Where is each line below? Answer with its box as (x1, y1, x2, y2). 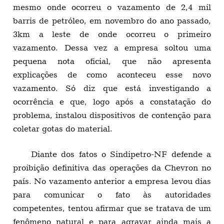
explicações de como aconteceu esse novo (13, 69, 211, 80)
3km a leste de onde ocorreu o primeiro (13, 29, 211, 39)
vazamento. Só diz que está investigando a (13, 83, 211, 93)
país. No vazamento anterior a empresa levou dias (13, 176, 211, 186)
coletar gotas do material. (13, 123, 112, 134)
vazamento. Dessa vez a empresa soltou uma (13, 42, 211, 53)
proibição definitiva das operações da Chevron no (13, 162, 211, 173)
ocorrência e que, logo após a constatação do (13, 96, 211, 107)
